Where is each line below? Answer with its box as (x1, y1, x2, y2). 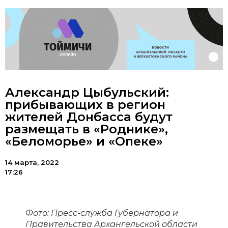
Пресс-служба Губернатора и (51, 208, 178, 218)
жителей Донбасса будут (5, 109, 173, 125)
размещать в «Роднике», (5, 122, 168, 137)
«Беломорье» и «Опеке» (5, 134, 163, 149)
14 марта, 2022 (5, 158, 59, 167)
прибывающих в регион (5, 97, 165, 112)
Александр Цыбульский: (5, 85, 169, 100)
